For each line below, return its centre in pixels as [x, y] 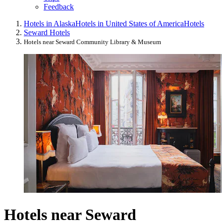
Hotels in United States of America [130, 24]
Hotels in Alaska [50, 24]
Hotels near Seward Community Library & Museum [92, 42]
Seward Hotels [47, 33]
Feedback [59, 7]
